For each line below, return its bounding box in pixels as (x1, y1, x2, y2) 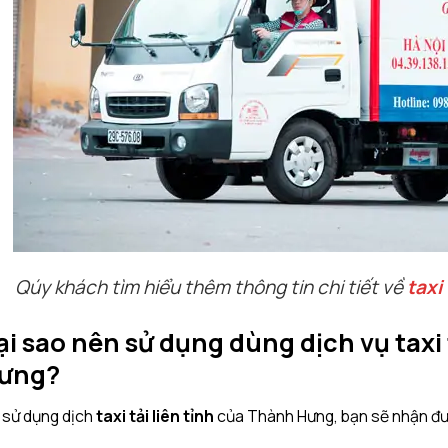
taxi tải (95, 404, 152, 427)
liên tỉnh (151, 404, 214, 427)
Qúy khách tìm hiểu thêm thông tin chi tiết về (15, 274, 408, 301)
